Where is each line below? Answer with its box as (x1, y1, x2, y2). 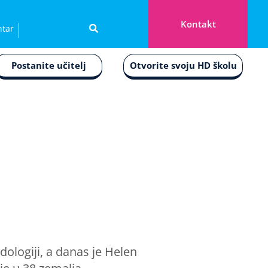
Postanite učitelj (11, 59, 86, 71)
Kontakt (180, 17, 216, 30)
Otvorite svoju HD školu (129, 59, 237, 71)
